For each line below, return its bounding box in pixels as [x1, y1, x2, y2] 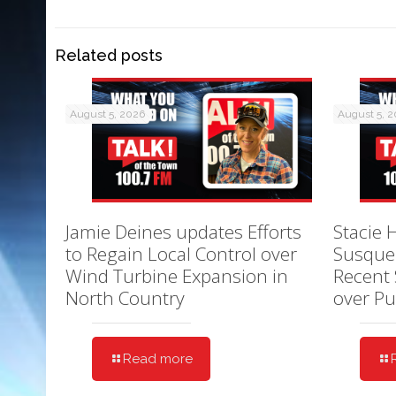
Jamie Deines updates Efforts [65, 218, 301, 244]
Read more [123, 350, 193, 367]
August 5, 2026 [70, 108, 145, 121]
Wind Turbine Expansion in [65, 263, 288, 288]
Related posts [55, 46, 163, 65]
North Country [65, 285, 185, 310]
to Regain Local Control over [65, 240, 297, 266]
